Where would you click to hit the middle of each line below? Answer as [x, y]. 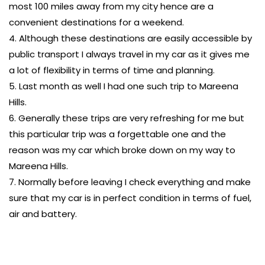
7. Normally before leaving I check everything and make [130, 182]
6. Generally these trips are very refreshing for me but [127, 118]
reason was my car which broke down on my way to [122, 150]
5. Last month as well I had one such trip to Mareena [124, 86]
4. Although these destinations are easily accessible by [130, 38]
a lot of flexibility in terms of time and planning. [112, 70]
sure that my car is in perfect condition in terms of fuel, [130, 198]
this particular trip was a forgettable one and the [117, 134]
